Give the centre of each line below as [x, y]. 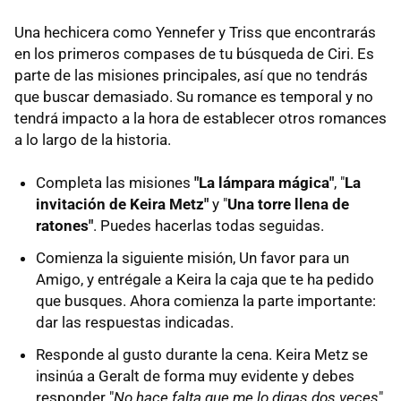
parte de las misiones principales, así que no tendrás [191, 75]
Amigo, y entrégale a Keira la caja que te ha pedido [205, 279]
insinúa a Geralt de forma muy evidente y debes [195, 375]
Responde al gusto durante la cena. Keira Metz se [202, 354]
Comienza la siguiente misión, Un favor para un [192, 257]
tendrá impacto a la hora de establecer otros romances [200, 118]
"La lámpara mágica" [264, 182]
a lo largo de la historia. [93, 139]
